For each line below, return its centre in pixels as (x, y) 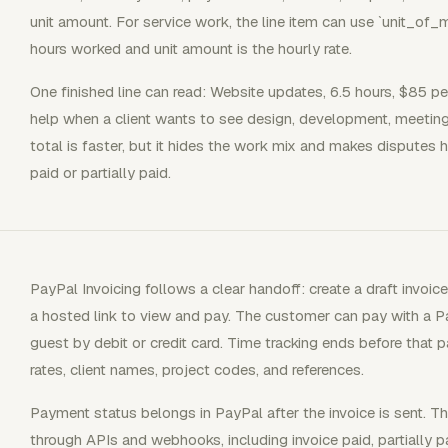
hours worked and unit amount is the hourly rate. (191, 48)
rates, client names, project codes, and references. (197, 369)
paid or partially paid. (100, 172)
